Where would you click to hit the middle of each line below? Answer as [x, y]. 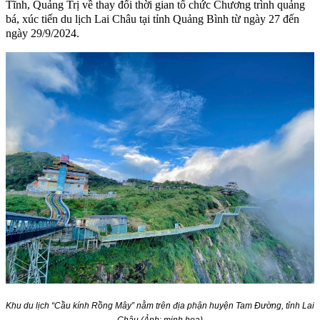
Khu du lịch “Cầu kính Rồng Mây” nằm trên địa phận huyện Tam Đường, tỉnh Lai [160, 305]
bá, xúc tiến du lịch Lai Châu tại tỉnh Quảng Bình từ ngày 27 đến [152, 19]
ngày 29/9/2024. [42, 33]
